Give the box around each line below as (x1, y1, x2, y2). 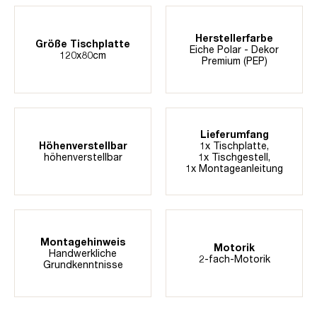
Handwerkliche (49, 246, 117, 259)
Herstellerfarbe (195, 31, 273, 44)
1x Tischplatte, (200, 139, 269, 151)
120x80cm (59, 48, 106, 61)
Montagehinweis (40, 235, 125, 248)
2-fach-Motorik (198, 252, 270, 265)
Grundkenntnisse (42, 258, 123, 270)
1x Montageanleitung (185, 161, 283, 174)
